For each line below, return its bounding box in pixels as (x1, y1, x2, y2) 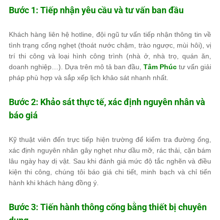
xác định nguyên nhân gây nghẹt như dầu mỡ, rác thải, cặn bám (9, 146, 211, 154)
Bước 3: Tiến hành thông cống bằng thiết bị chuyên (9, 202, 207, 212)
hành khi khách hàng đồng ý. (9, 179, 99, 187)
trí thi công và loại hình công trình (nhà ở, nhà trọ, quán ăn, (9, 52, 211, 60)
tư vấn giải (177, 63, 211, 71)
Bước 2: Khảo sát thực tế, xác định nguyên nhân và (9, 97, 205, 107)
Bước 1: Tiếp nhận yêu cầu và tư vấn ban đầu (9, 5, 184, 15)
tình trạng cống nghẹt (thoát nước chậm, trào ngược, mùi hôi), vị (9, 41, 211, 49)
